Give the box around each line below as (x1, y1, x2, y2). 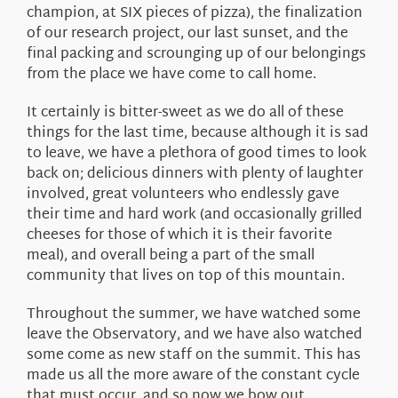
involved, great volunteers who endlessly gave (26, 181, 339, 208)
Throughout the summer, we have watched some (26, 301, 361, 328)
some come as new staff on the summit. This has (26, 342, 361, 369)
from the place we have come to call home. (26, 61, 316, 88)
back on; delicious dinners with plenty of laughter (26, 161, 363, 187)
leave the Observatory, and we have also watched (26, 322, 362, 348)
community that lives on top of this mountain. (26, 263, 345, 290)
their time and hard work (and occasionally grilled (26, 202, 362, 228)
